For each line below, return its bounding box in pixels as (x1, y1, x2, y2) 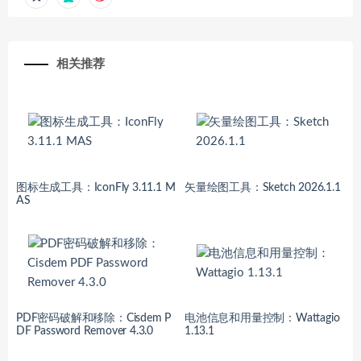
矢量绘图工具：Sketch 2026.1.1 (185, 181, 341, 193)
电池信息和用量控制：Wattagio (185, 313, 340, 325)
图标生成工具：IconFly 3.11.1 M (16, 181, 176, 193)
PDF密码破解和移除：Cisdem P (16, 313, 172, 325)
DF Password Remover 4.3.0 (16, 326, 154, 338)
